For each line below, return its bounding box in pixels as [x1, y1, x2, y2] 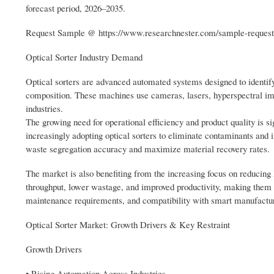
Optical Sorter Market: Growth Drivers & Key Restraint [26, 218, 230, 231]
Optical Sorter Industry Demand [26, 51, 143, 64]
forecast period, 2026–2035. [26, 2, 125, 15]
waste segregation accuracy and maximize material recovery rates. [26, 143, 270, 155]
